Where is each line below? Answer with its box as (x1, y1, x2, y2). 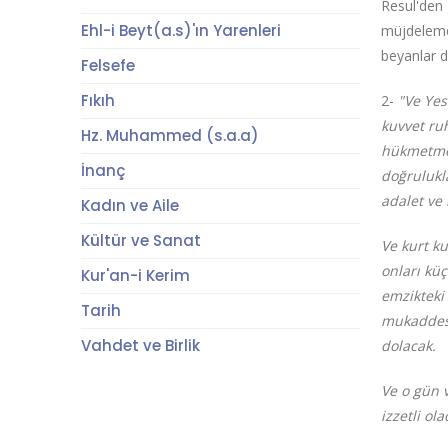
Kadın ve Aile (80, 195, 179, 216)
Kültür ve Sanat (80, 230, 201, 251)
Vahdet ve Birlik (80, 335, 200, 356)
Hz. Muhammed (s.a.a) (80, 125, 259, 146)
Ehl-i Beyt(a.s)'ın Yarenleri (80, 20, 281, 41)
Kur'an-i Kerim (80, 265, 190, 286)
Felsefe (80, 55, 135, 76)
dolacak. (381, 336, 437, 355)
